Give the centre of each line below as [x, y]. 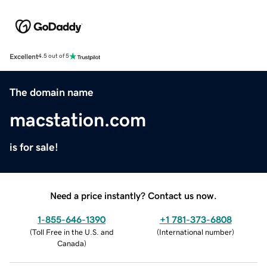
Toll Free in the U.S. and [73, 232]
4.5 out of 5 [54, 56]
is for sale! [34, 147]
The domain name [52, 92]
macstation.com [78, 119]
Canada [70, 243]
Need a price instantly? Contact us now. [133, 195]
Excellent [24, 56]
